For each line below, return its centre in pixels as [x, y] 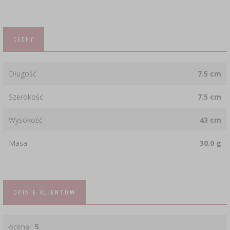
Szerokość [26, 97]
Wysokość [26, 120]
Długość [23, 73]
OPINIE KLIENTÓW [44, 192]
